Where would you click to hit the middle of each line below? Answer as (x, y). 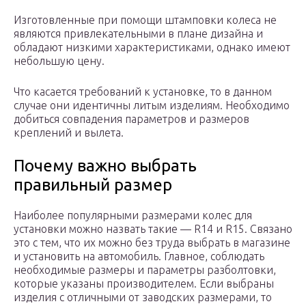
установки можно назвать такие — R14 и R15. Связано (153, 229)
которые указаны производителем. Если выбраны (144, 284)
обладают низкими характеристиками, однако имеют (152, 47)
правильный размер (93, 185)
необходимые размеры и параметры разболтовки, (145, 270)
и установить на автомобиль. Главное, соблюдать (139, 256)
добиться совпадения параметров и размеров (131, 119)
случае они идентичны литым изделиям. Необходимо (152, 106)
